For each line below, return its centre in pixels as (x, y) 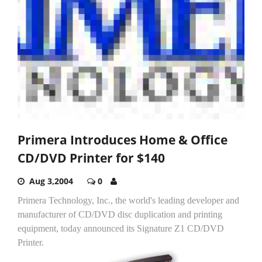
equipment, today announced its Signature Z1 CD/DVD (121, 228)
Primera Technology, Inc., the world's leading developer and (128, 200)
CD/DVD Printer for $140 (91, 158)
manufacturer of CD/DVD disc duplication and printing (120, 214)
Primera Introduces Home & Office (123, 139)
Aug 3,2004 (51, 181)
